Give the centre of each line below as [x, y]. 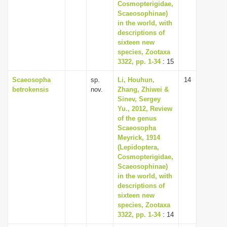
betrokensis [30, 89]
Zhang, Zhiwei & [143, 89]
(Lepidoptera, [138, 147]
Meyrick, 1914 [139, 138]
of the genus [137, 118]
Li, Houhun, [136, 80]
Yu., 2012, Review [145, 109]
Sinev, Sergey [139, 99]
